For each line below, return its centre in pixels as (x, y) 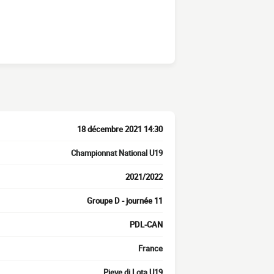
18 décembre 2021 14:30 (120, 129)
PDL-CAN (146, 224)
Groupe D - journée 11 (125, 201)
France (150, 248)
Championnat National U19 (117, 153)
